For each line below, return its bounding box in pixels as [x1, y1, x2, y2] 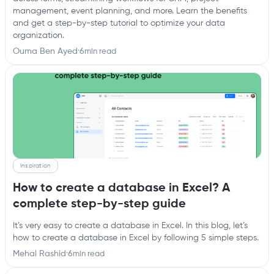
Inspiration [20, 162, 51, 169]
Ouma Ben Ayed [13, 47, 78, 56]
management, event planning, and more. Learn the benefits [13, 7, 247, 15]
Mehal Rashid [13, 250, 66, 258]
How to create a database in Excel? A [13, 182, 230, 194]
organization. [13, 31, 64, 40]
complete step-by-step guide [13, 198, 186, 210]
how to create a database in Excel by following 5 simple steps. [13, 234, 259, 242]
